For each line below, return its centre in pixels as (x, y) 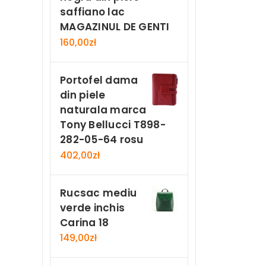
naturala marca (103, 110)
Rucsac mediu (98, 193)
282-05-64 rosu (102, 139)
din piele (83, 95)
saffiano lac (92, 12)
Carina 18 (85, 222)
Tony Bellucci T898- (113, 124)
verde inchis (92, 208)
